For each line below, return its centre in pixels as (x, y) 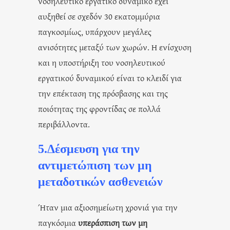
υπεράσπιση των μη (113, 222)
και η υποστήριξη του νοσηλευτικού (102, 62)
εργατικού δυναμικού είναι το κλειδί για (110, 78)
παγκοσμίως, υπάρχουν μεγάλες (95, 31)
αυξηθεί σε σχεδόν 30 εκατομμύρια (99, 16)
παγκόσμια (58, 222)
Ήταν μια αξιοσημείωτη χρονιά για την (108, 207)
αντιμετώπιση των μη (95, 165)
